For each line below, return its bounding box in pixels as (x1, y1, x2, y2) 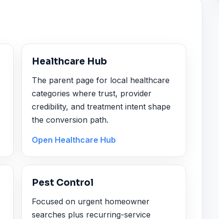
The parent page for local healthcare (32, 75, 170, 85)
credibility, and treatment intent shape (32, 101, 171, 111)
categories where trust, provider (32, 88, 152, 98)
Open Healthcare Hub (32, 135, 116, 145)
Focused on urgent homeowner (32, 196, 150, 206)
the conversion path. (32, 114, 109, 125)
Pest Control (32, 177, 94, 189)
